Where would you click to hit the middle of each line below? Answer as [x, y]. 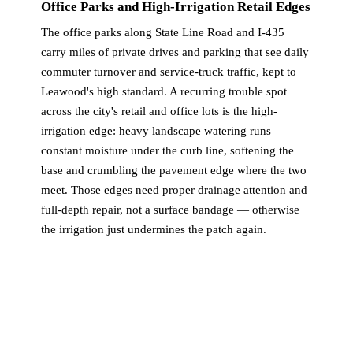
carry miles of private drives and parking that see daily [175, 52]
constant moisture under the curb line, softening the [167, 151]
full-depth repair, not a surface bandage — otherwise [170, 210]
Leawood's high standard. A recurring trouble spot [164, 92]
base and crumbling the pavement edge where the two [174, 171]
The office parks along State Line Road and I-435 [163, 33]
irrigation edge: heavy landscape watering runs [156, 131]
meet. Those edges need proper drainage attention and [174, 190]
